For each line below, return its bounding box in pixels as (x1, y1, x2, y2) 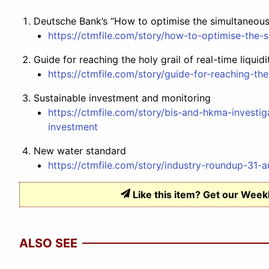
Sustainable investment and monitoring (34, 91, 211, 104)
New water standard (34, 144, 126, 157)
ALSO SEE (19, 235, 77, 250)
